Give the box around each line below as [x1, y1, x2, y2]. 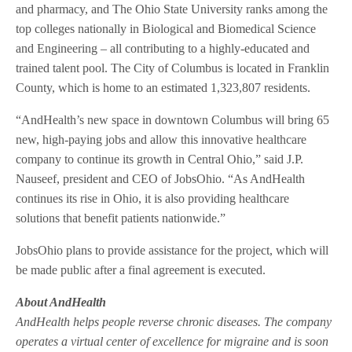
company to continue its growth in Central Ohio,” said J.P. [16, 152, 304, 167]
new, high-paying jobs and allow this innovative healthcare [16, 133, 307, 147]
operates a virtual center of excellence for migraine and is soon [16, 335, 329, 349]
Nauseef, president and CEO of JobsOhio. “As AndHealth [16, 172, 306, 186]
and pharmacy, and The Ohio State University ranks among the [16, 2, 328, 16]
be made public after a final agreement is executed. [16, 263, 266, 277]
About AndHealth [16, 295, 107, 310]
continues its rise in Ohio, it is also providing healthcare [16, 192, 290, 206]
